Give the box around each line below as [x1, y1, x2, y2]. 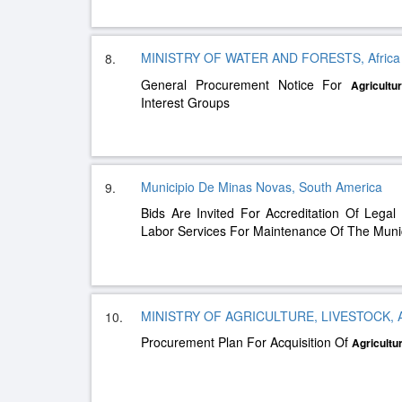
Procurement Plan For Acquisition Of [141, 333, 352, 351]
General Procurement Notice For [141, 75, 351, 93]
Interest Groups [141, 93, 230, 111]
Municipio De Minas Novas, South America [141, 178, 382, 196]
